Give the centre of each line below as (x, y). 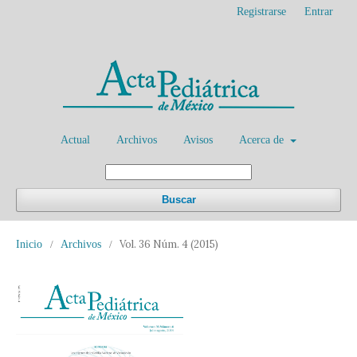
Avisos (198, 140)
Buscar (178, 200)
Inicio (29, 244)
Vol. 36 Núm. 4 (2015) (169, 244)
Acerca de (263, 140)
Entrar (319, 12)
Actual (76, 140)
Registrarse (261, 12)
